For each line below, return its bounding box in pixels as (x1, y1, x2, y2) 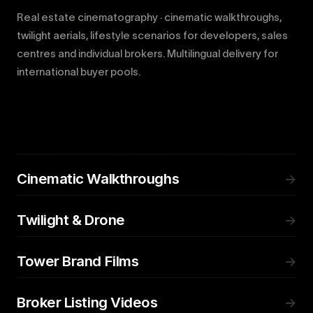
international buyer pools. (17, 66, 140, 78)
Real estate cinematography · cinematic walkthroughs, (17, 11, 282, 23)
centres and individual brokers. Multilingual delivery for (17, 48, 278, 59)
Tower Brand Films (17, 252, 139, 270)
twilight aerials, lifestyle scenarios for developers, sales (17, 29, 288, 41)
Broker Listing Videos (17, 293, 158, 311)
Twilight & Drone (17, 211, 125, 228)
